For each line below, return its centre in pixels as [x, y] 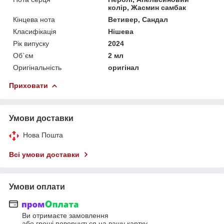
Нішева [121, 31]
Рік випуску [31, 43]
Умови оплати [37, 186]
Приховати [28, 85]
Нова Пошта [43, 135]
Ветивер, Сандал [138, 19]
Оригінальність [37, 67]
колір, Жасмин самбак [147, 7]
